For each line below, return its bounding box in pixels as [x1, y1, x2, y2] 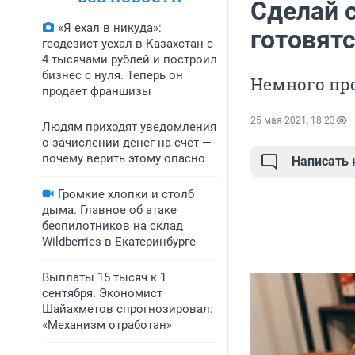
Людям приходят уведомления [42, 120, 216, 134]
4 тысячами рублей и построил [42, 52, 217, 67]
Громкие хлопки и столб [58, 187, 194, 201]
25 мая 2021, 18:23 [250, 115, 335, 127]
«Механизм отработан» [42, 318, 172, 332]
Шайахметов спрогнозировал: [42, 302, 213, 316]
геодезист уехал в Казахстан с [42, 36, 213, 51]
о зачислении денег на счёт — [42, 136, 212, 150]
